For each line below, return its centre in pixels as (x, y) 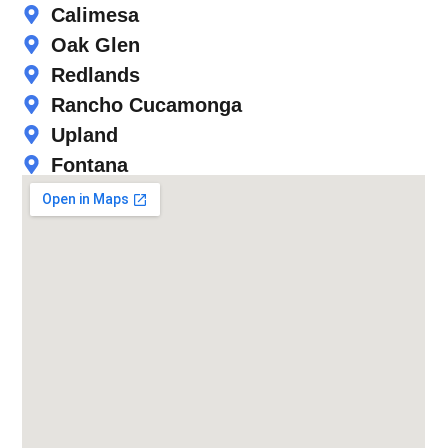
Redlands (96, 74)
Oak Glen (96, 44)
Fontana (90, 164)
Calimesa (95, 14)
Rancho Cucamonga (147, 104)
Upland (85, 134)
